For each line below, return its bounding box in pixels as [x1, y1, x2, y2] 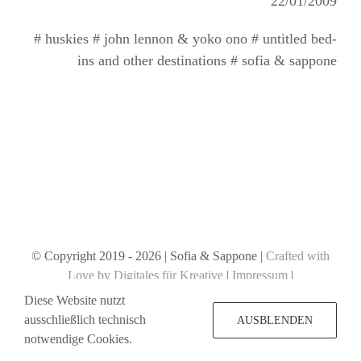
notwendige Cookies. [24, 332, 132, 346]
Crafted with [266, 249, 330, 263]
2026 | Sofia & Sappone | [135, 249, 266, 263]
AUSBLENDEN [237, 313, 313, 326]
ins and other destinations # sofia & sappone [77, 52, 338, 68]
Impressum [232, 268, 288, 282]
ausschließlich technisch [24, 313, 146, 326]
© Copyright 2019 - [31, 249, 135, 263]
